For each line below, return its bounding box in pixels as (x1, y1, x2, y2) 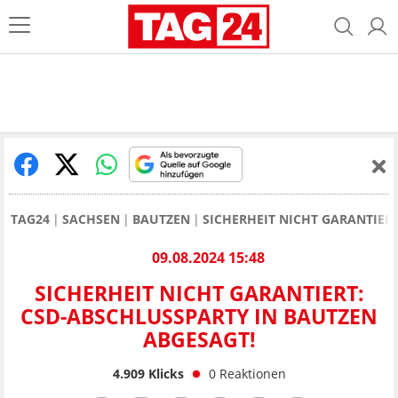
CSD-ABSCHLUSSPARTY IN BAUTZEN (20, 302, 378, 331)
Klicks (144, 364, 184, 382)
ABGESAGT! (142, 325, 256, 354)
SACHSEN (62, 211, 120, 227)
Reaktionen (219, 364, 286, 382)
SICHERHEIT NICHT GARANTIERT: (34, 279, 364, 308)
